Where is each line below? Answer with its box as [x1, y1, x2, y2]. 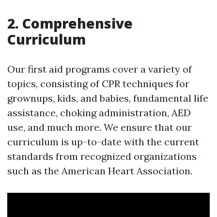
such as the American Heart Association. [7, 164, 192, 177]
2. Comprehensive [7, 14, 133, 32]
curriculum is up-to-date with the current [7, 135, 199, 148]
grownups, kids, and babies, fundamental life [7, 92, 208, 104]
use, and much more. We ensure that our [7, 121, 192, 133]
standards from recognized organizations [7, 150, 197, 162]
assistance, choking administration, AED [7, 106, 191, 119]
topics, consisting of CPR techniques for [7, 77, 189, 90]
